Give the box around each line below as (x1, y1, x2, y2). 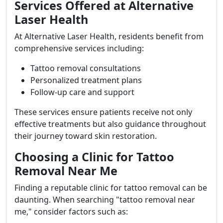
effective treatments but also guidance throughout (14, 118, 206, 130)
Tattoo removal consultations (30, 63, 141, 74)
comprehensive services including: (14, 43, 144, 54)
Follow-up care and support (30, 87, 134, 98)
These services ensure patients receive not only (14, 107, 192, 118)
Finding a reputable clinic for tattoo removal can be (14, 182, 207, 194)
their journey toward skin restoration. (14, 130, 157, 142)
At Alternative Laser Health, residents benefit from (14, 31, 204, 42)
